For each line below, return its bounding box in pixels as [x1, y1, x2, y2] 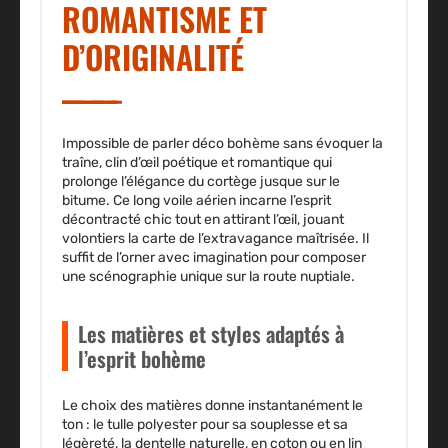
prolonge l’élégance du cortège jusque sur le [62, 172, 340, 190]
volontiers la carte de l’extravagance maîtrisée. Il [62, 229, 369, 247]
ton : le [62, 415, 107, 433]
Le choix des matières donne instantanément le [62, 396, 363, 414]
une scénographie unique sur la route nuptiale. [62, 267, 355, 285]
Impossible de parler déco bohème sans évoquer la [62, 134, 383, 152]
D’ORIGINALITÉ [62, 32, 244, 80]
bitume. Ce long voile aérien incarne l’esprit [62, 191, 331, 209]
